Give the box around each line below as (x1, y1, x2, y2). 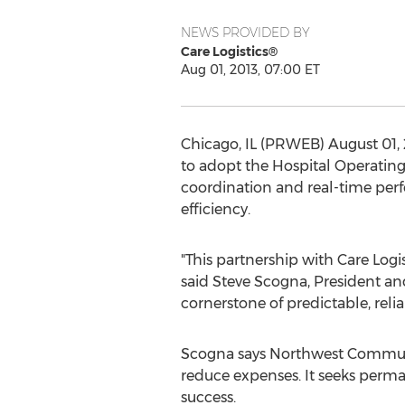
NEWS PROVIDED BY (180, 24, 310, 41)
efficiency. (180, 201, 250, 218)
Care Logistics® (180, 43, 278, 60)
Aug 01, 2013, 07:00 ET (180, 61, 320, 78)
